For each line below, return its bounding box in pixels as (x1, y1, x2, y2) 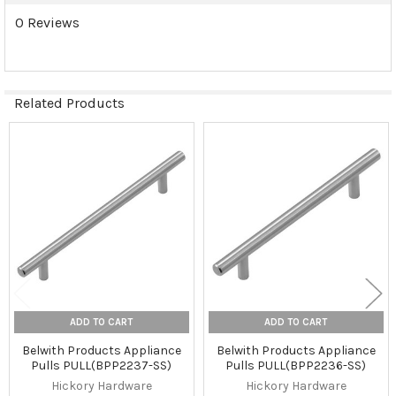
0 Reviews (14, 13, 80, 31)
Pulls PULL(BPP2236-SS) (225, 358, 367, 374)
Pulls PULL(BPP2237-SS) (31, 358, 172, 374)
